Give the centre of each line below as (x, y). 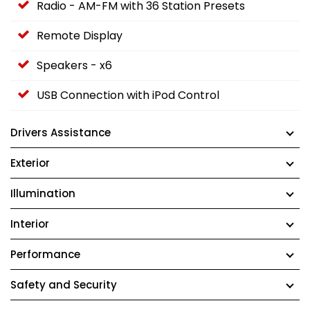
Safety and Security (64, 285)
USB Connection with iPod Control (128, 95)
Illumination (43, 194)
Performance (45, 255)
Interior (30, 224)
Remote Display (80, 36)
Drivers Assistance (61, 133)
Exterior (30, 163)
